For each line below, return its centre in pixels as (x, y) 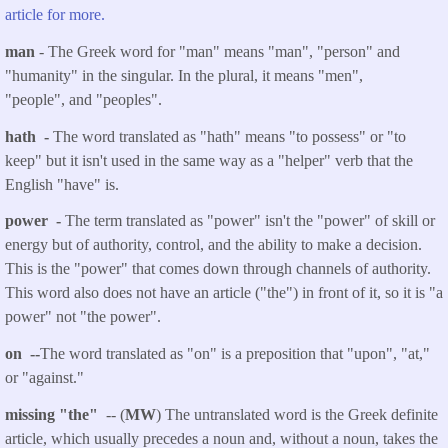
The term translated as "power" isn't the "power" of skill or (250, 221)
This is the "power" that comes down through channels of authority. (218, 269)
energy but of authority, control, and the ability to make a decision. (213, 245)
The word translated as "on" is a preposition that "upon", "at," (235, 354)
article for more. (57, 15)
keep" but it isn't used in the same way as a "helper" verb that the (209, 160)
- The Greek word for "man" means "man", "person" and (219, 51)
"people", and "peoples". (83, 99)
